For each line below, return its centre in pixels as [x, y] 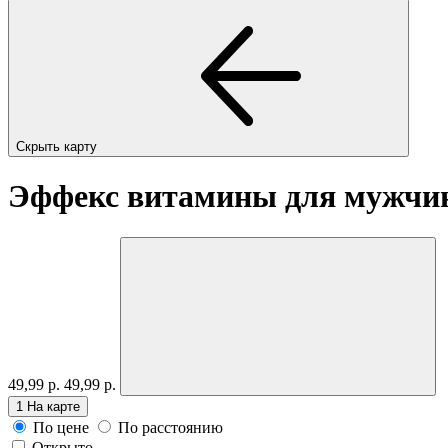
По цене [61, 427]
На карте [53, 406]
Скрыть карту [58, 146]
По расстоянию [170, 427]
